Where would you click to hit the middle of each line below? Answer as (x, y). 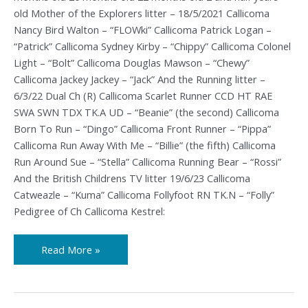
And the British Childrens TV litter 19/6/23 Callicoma (132, 178)
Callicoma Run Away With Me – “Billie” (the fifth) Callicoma (145, 145)
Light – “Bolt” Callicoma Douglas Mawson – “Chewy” (132, 62)
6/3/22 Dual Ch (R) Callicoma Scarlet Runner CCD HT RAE (143, 95)
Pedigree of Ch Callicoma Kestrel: (89, 211)
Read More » (71, 249)
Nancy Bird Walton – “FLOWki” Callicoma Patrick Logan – (143, 29)
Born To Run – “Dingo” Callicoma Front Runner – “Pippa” (142, 128)
